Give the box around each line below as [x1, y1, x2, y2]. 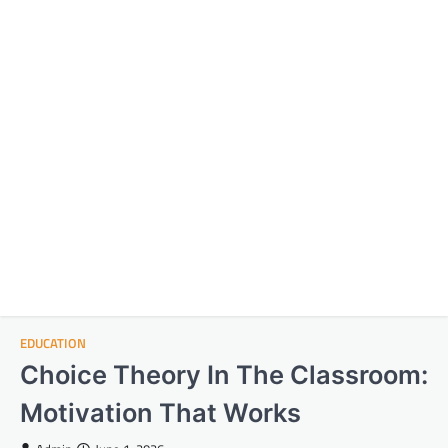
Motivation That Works [20, 397, 301, 428]
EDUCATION [20, 334, 86, 353]
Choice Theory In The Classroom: [20, 359, 428, 390]
